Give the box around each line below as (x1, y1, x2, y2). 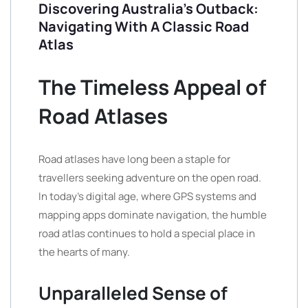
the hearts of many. (38, 245, 130, 259)
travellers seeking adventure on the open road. (38, 170, 261, 185)
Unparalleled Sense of (38, 280, 228, 305)
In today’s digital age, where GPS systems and (38, 189, 256, 203)
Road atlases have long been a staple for (38, 152, 230, 166)
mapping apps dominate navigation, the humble (38, 208, 267, 222)
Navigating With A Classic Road (38, 17, 249, 36)
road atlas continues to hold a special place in (38, 226, 255, 241)
